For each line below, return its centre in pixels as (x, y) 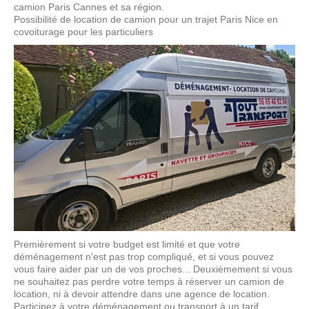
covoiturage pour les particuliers (83, 32)
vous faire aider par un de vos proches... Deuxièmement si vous (153, 269)
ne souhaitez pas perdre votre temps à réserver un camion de (149, 282)
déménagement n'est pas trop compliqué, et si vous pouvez (144, 257)
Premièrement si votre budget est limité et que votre (127, 245)
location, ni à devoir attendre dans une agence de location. (142, 294)
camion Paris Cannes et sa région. (89, 7)
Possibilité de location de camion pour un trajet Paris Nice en (146, 19)
